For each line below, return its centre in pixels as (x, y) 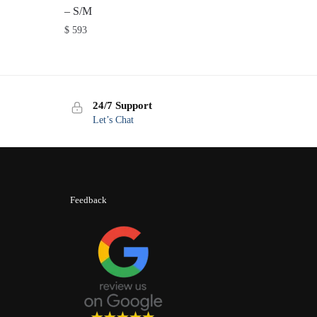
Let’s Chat (113, 120)
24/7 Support (122, 105)
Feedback (88, 200)
